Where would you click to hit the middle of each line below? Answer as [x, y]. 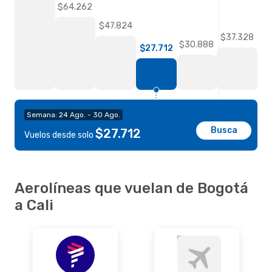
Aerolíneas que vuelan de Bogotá [131, 188]
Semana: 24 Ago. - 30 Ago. [73, 114]
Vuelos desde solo [60, 135]
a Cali [34, 205]
